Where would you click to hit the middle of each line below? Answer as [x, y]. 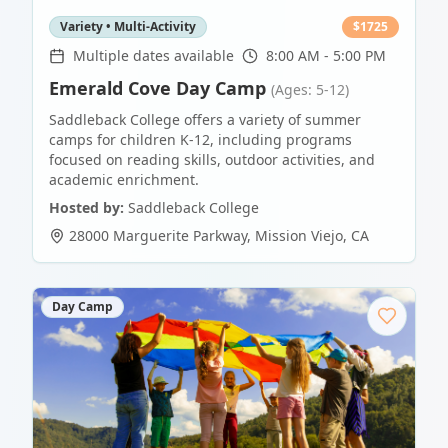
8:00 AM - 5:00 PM [326, 56]
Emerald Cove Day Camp [157, 88]
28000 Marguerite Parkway [158, 236]
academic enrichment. [124, 180]
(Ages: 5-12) [310, 90]
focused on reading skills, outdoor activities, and [212, 160]
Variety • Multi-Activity [128, 27]
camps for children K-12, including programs [200, 140]
